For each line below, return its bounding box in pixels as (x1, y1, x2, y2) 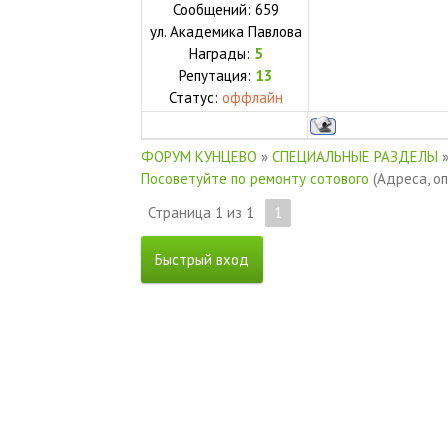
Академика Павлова (170, 21, 303, 41)
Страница (147, 202, 215, 222)
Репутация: (179, 65, 256, 85)
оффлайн (222, 87, 284, 107)
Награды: (189, 43, 255, 63)
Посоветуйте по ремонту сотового (140, 168, 369, 188)
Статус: (169, 87, 223, 107)
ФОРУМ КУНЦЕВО (140, 146, 257, 166)
